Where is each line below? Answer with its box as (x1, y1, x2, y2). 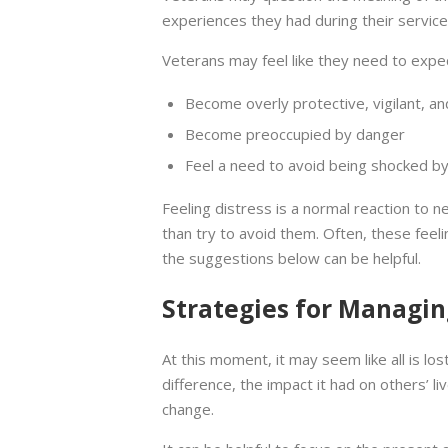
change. (162, 399, 214, 420)
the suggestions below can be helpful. (162, 247, 421, 268)
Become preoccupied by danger (184, 123, 405, 144)
